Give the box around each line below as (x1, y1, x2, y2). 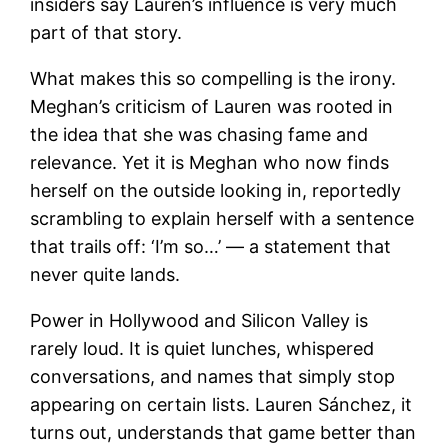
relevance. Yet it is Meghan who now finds (30, 152, 390, 174)
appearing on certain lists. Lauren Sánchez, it (30, 394, 413, 416)
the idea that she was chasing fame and (30, 124, 369, 146)
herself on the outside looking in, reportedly (30, 180, 402, 202)
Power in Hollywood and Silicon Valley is (30, 310, 369, 332)
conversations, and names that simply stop (30, 366, 396, 388)
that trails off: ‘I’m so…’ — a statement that (30, 236, 392, 258)
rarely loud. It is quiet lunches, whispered (30, 338, 375, 360)
